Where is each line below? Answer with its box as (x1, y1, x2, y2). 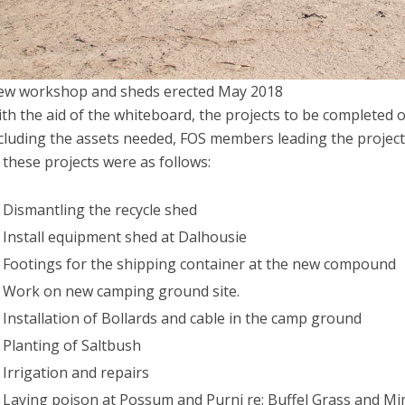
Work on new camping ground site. (3, 280, 240, 301)
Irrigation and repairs (3, 362, 149, 382)
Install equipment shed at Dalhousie (3, 226, 247, 247)
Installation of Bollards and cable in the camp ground (3, 307, 362, 328)
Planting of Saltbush (3, 334, 141, 355)
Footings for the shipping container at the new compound (3, 253, 396, 274)
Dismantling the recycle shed (3, 199, 197, 220)
